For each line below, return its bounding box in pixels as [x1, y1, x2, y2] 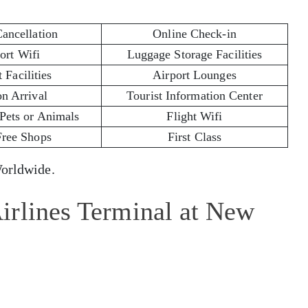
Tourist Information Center [126, 88, 263, 102]
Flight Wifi [166, 109, 223, 123]
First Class [167, 129, 222, 144]
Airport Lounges [153, 67, 236, 82]
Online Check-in [153, 26, 236, 41]
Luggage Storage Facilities [126, 47, 263, 61]
